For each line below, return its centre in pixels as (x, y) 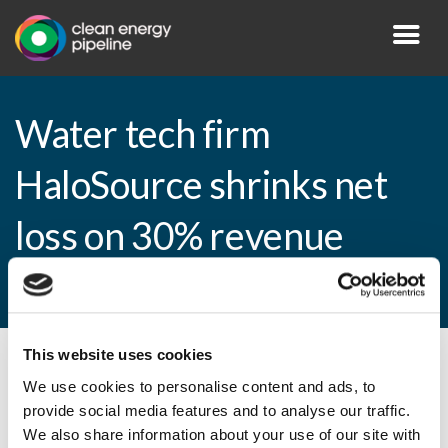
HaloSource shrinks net (201, 185)
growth (73, 287)
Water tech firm (143, 134)
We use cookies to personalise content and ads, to (199, 386)
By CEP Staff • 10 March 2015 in (129, 375)
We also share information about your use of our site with (222, 434)
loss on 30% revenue (179, 236)
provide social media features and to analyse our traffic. (217, 410)
